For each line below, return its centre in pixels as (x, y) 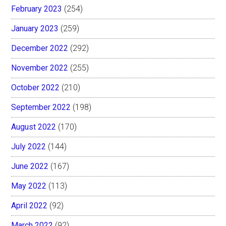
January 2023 (35, 28)
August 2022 (34, 127)
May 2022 (29, 186)
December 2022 (40, 48)
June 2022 (30, 166)
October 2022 (36, 87)
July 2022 (29, 146)
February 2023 (37, 9)
